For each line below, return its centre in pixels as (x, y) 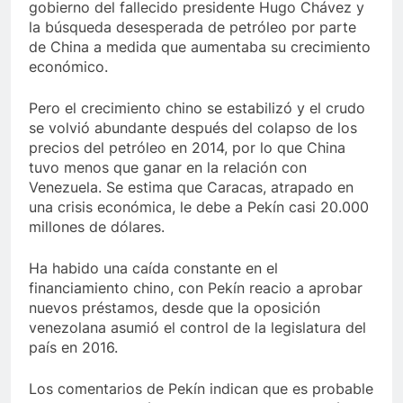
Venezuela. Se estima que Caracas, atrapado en (191, 188)
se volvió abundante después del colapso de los (193, 128)
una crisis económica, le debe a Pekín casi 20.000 (199, 207)
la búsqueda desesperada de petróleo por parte (193, 27)
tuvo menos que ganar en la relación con (168, 168)
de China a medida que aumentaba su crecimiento (200, 47)
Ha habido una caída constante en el (153, 269)
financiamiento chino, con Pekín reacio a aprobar (196, 288)
